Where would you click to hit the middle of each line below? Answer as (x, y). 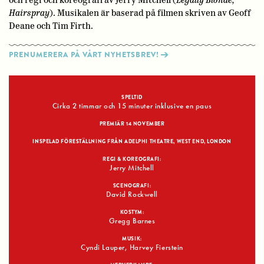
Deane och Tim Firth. (51, 26)
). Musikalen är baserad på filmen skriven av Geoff (150, 13)
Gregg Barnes (132, 221)
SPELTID (132, 98)
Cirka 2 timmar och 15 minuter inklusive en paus (132, 106)
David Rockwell (132, 195)
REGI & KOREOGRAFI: (132, 159)
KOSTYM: (132, 212)
